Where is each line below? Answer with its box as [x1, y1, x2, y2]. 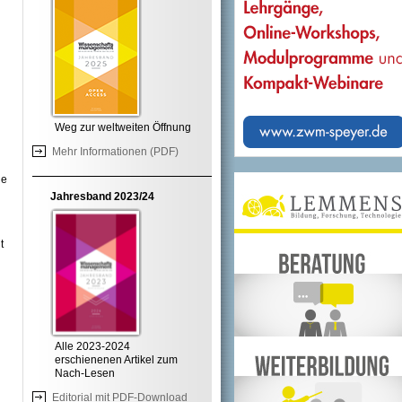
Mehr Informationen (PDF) [52, 145, 179, 158]
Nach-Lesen [55, 367, 115, 380]
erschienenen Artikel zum [55, 354, 178, 366]
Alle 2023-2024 [55, 340, 130, 353]
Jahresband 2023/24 [50, 190, 154, 203]
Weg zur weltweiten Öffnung [55, 121, 191, 134]
